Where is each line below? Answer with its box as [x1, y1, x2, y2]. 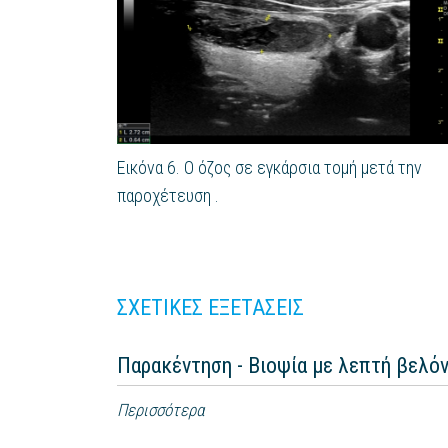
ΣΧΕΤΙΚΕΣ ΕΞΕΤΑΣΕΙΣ [117, 294, 304, 320]
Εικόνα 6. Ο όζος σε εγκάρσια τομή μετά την [117, 156, 422, 178]
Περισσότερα [117, 399, 204, 420]
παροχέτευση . [117, 184, 219, 206]
